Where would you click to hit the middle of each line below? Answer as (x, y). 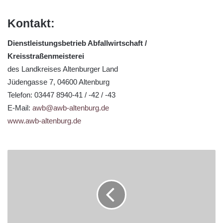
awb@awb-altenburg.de (71, 108)
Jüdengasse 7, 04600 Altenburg (58, 82)
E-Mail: (20, 108)
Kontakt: (31, 23)
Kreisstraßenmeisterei (46, 56)
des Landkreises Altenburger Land (63, 69)
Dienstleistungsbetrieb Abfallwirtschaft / (77, 43)
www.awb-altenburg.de (44, 121)
